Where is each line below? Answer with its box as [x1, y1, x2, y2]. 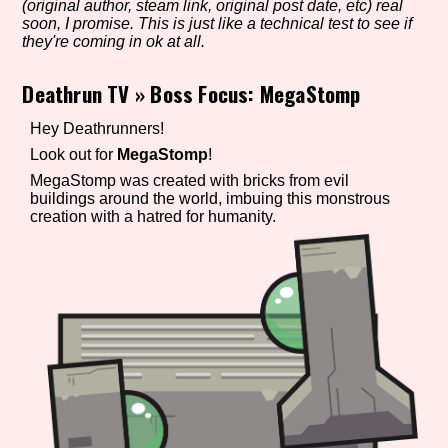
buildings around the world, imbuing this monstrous [30, 189, 391, 207]
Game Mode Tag [48, 156, 185, 178]
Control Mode [48, 247, 170, 269]
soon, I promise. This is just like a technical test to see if [22, 14, 413, 32]
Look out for [30, 145, 118, 163]
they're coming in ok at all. [22, 32, 206, 50]
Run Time [48, 338, 131, 360]
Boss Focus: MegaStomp [150, 78, 361, 110]
